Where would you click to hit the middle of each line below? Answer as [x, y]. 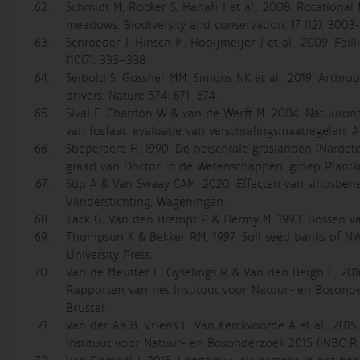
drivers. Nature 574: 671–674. [142, 96]
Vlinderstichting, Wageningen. [146, 202]
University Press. [110, 255]
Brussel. [87, 308]
